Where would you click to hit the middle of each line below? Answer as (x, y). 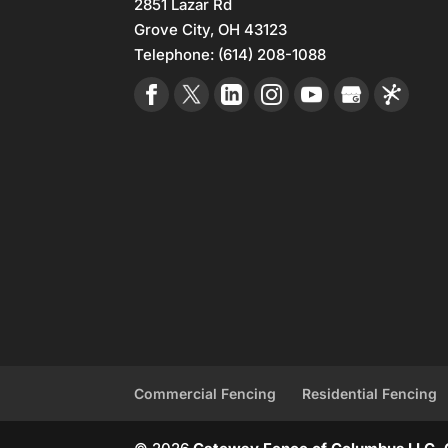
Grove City (172, 30)
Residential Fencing (370, 394)
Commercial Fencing (205, 394)
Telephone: (176, 55)
